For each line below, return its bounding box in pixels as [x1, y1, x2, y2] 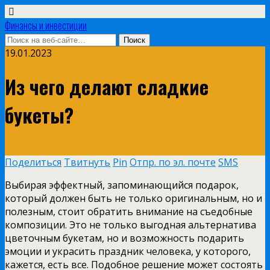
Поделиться [5, 155, 61, 169]
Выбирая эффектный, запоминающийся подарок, [5, 178, 239, 192]
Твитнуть [64, 155, 110, 169]
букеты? [5, 101, 74, 130]
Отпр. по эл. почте [130, 155, 216, 169]
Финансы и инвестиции [5, 18, 87, 33]
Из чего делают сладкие [5, 72, 209, 101]
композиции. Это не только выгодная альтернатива [5, 218, 256, 231]
